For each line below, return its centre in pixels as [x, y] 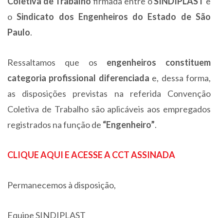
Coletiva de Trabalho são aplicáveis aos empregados [109, 109]
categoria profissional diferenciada [78, 78]
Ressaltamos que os [57, 62]
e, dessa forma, [180, 78]
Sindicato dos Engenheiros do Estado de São [114, 17]
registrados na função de [55, 125]
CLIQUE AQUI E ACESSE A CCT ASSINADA [91, 155]
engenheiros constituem [159, 62]
